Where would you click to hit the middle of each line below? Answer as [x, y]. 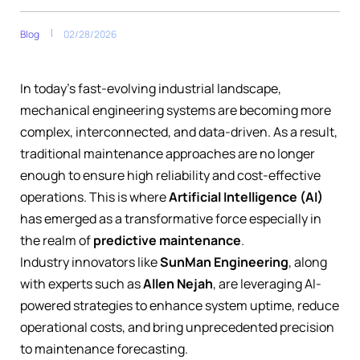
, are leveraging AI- [267, 283]
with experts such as [82, 283]
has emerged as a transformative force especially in [171, 218]
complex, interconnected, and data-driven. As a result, [179, 131]
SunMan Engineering [224, 262]
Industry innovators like [90, 262]
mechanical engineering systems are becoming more [176, 110]
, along [308, 262]
